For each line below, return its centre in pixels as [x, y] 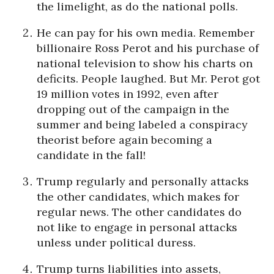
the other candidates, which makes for [138, 197]
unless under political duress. [116, 243]
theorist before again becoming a [124, 140]
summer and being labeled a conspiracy [142, 124]
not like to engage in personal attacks [137, 227]
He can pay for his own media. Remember [146, 33]
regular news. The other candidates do [139, 212]
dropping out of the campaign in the [133, 109]
